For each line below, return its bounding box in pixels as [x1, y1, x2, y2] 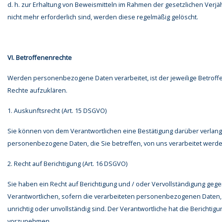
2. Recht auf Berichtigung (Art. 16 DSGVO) [7, 159, 127, 168]
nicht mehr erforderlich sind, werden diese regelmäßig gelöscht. [7, 12, 198, 22]
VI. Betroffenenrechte [7, 53, 72, 62]
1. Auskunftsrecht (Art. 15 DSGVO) [7, 106, 107, 115]
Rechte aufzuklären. [7, 86, 67, 95]
